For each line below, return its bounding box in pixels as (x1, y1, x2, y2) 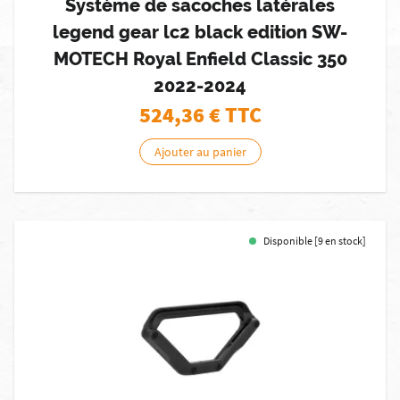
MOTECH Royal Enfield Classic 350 (53, 48, 347, 70)
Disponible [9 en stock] (263, 234, 366, 247)
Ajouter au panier (154, 144, 246, 160)
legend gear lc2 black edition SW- (53, 21, 347, 43)
